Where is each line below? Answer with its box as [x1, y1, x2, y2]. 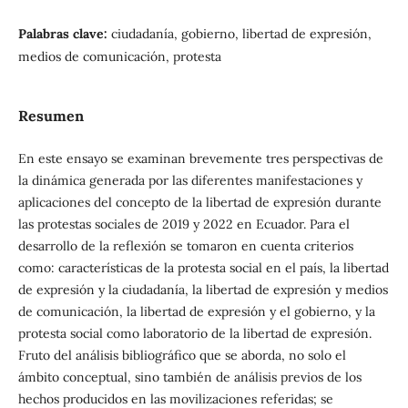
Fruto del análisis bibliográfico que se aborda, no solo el [17, 347, 346, 364]
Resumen [17, 107, 84, 126]
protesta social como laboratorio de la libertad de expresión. [17, 325, 372, 342]
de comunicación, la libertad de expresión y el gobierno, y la [17, 303, 375, 321]
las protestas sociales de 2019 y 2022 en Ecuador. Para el [17, 216, 350, 233]
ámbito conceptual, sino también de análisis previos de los [17, 369, 362, 386]
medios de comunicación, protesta [17, 48, 221, 66]
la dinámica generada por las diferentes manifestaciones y [17, 172, 362, 189]
